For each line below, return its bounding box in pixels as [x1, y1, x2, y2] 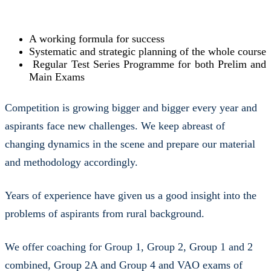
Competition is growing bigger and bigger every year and [5, 101, 257, 114]
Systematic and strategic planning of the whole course [29, 45, 266, 57]
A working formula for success [29, 32, 165, 45]
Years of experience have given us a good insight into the [5, 189, 256, 201]
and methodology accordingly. [5, 155, 138, 168]
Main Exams [29, 70, 85, 83]
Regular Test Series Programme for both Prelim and [29, 57, 266, 70]
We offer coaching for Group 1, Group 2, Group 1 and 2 [5, 240, 253, 253]
